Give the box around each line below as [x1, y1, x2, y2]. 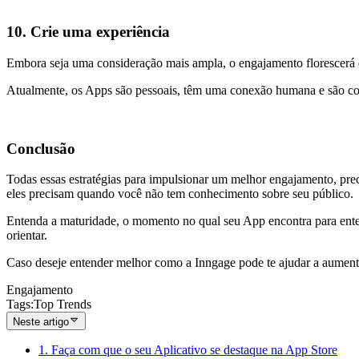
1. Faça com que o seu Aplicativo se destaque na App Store [38, 342, 337, 357]
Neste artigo [13, 315, 69, 328]
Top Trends [34, 297, 91, 312]
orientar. [6, 228, 47, 243]
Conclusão [6, 139, 75, 157]
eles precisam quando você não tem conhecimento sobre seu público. [6, 187, 353, 201]
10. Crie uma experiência [6, 23, 170, 41]
